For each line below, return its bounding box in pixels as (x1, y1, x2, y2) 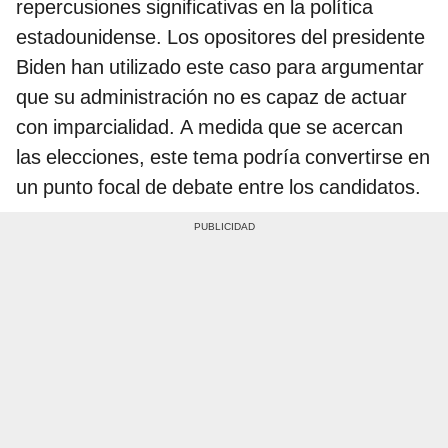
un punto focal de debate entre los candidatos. (16, 174, 421, 199)
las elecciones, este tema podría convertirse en (16, 144, 430, 169)
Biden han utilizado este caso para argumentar (16, 54, 424, 79)
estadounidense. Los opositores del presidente (16, 24, 425, 49)
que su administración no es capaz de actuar (16, 84, 407, 109)
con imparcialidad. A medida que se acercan (16, 114, 403, 139)
